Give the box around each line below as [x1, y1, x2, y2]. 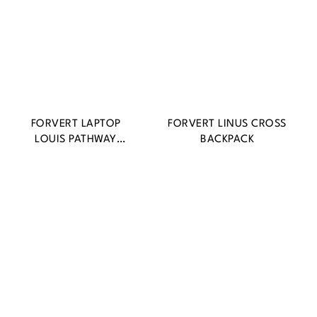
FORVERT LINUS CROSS [168, 119, 287, 130]
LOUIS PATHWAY [35, 134, 117, 146]
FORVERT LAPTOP [30, 119, 121, 130]
